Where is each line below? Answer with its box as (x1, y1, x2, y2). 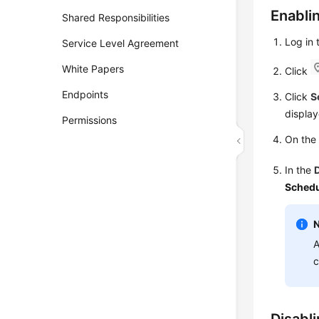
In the (285, 164, 315, 176)
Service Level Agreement (62, 37, 179, 49)
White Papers (62, 63, 125, 75)
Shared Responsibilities (62, 11, 170, 23)
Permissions (62, 114, 117, 126)
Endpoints (62, 88, 109, 100)
